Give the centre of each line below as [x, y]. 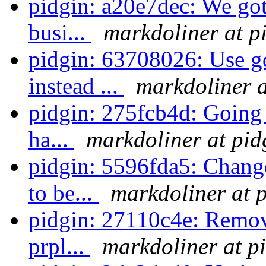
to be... [64, 193]
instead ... [76, 86]
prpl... [59, 246]
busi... [60, 33]
